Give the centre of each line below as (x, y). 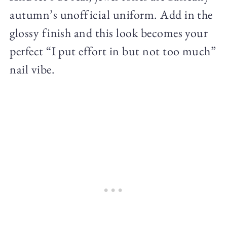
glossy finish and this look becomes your (109, 32)
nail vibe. (32, 69)
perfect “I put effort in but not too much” (113, 51)
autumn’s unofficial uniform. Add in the (111, 14)
